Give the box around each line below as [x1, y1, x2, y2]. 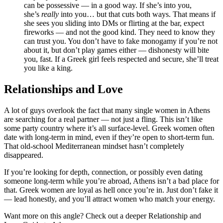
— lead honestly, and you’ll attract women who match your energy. [4, 194, 215, 203]
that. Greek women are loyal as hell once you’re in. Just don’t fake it [4, 185, 218, 194]
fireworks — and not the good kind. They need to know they [24, 27, 215, 36]
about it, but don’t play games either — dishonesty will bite [24, 45, 209, 54]
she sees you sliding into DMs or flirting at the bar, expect [24, 18, 204, 27]
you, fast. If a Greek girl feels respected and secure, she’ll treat [24, 54, 219, 63]
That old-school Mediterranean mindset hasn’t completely [4, 141, 184, 150]
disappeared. [4, 150, 43, 159]
